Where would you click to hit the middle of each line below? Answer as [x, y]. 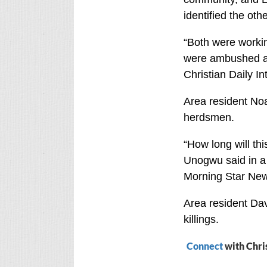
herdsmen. [209, 117]
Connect [204, 246]
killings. [201, 219]
